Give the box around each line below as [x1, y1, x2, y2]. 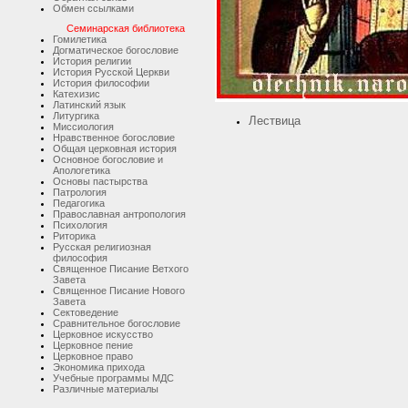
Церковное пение [53, 340, 133, 352]
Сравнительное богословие [53, 318, 180, 330]
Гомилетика [53, 34, 107, 46]
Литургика [53, 110, 99, 122]
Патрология [53, 187, 107, 199]
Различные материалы [53, 383, 158, 395]
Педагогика [53, 198, 105, 209]
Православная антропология [53, 209, 186, 220]
